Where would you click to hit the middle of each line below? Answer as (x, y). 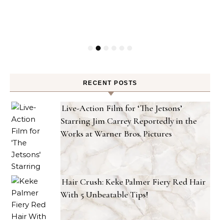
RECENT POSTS (110, 83)
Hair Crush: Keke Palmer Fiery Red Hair (134, 182)
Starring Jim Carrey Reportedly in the (129, 121)
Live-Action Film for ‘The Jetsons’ (122, 108)
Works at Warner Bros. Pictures (116, 134)
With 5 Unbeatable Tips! (104, 194)
